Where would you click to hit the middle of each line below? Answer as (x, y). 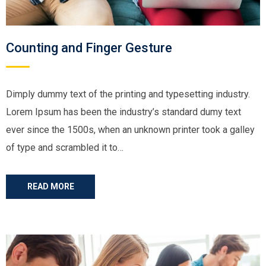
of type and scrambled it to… (65, 148)
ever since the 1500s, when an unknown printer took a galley (130, 130)
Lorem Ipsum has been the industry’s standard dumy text (123, 112)
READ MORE (50, 186)
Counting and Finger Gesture (89, 48)
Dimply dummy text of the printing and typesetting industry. (128, 94)
